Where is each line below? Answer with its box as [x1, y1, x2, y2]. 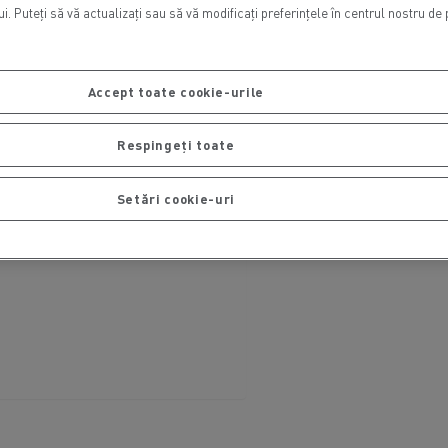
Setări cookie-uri [116, 189, 235, 207]
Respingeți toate [117, 136, 235, 154]
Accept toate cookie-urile [87, 82, 265, 100]
